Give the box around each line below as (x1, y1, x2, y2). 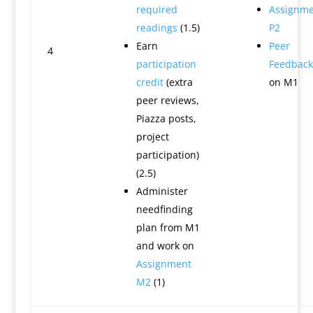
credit (136, 75, 163, 89)
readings (136, 21, 177, 34)
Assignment (136, 257, 191, 270)
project (136, 130, 169, 143)
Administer (136, 184, 188, 198)
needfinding (136, 203, 193, 216)
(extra (163, 75, 193, 89)
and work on (136, 239, 194, 252)
